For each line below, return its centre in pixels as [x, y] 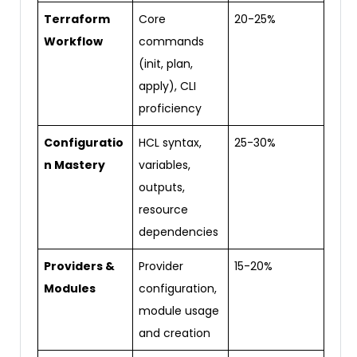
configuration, [178, 289]
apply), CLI [167, 86]
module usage [179, 311]
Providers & [79, 267]
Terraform [77, 20]
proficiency [170, 109]
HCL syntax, [170, 143]
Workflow [73, 42]
